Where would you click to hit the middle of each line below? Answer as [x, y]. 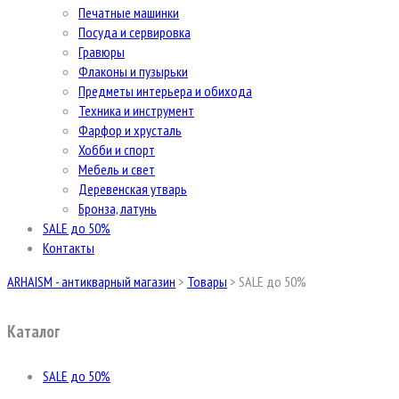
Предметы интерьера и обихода [165, 91]
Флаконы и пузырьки [133, 71]
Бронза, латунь [118, 208]
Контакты [69, 248]
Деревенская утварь [133, 189]
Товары [207, 281]
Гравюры [102, 52]
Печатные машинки [129, 12]
